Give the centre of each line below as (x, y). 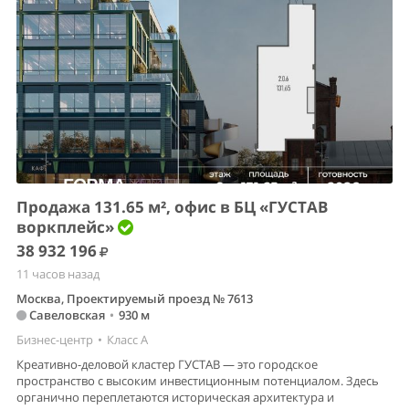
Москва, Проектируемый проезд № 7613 (135, 299)
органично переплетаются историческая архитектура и (175, 398)
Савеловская (66, 315)
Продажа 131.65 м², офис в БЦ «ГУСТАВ (172, 207)
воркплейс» (67, 227)
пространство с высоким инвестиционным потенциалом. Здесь (198, 381)
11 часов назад (58, 274)
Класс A (127, 340)
